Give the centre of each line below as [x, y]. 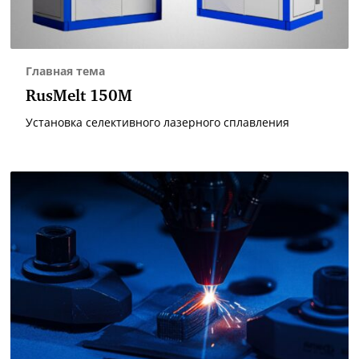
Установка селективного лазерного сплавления [157, 123]
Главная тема [65, 71]
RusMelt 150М [79, 97]
